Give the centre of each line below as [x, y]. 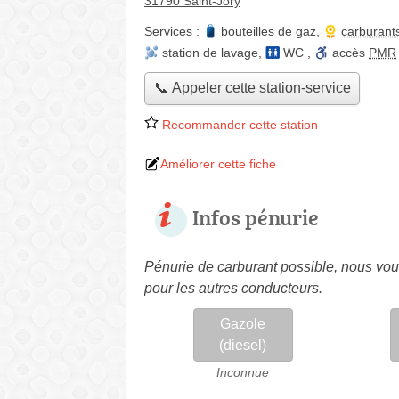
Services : [174, 31]
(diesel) [243, 345]
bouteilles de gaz [269, 31]
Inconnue [243, 372]
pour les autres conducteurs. [233, 288]
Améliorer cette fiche [218, 163]
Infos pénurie [256, 216]
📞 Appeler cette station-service [252, 88]
